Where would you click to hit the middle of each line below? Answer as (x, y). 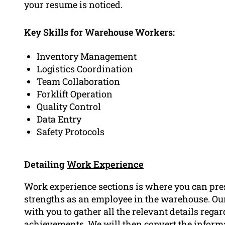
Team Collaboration (78, 82)
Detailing (45, 164)
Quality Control (69, 107)
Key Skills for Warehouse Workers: (99, 32)
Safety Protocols (71, 132)
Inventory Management (87, 57)
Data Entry (59, 119)
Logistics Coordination (85, 69)
